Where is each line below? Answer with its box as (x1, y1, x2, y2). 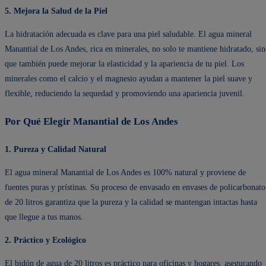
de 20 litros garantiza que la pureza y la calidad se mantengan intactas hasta (5, 197, 257, 207)
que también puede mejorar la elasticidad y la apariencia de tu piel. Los (5, 59, 244, 69)
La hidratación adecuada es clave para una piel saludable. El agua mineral (5, 30, 252, 39)
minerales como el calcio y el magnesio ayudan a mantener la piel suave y (5, 74, 252, 84)
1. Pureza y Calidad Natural (5, 144, 106, 154)
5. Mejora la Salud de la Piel (5, 7, 107, 16)
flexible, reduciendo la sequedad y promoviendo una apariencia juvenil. (5, 89, 245, 99)
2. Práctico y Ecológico (5, 235, 86, 245)
